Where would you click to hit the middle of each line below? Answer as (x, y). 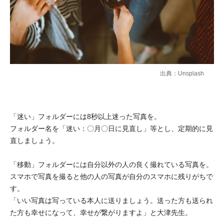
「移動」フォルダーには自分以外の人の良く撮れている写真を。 (111, 165)
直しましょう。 (34, 141)
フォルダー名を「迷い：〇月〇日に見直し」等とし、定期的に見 (111, 129)
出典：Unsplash (182, 74)
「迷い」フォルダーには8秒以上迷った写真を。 (85, 117)
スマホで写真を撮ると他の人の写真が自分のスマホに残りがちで (111, 177)
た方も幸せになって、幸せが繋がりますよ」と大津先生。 (101, 213)
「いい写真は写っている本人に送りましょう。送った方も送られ (111, 201)
